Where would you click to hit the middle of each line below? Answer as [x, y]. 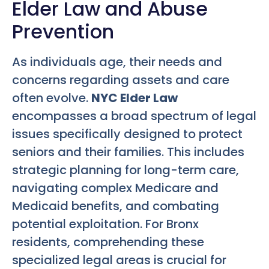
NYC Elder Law [134, 98]
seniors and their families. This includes [128, 152]
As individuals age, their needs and [117, 62]
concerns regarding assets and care [121, 80]
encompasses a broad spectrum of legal [134, 116]
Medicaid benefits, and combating [116, 206]
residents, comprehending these [108, 242]
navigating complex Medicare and [115, 188]
